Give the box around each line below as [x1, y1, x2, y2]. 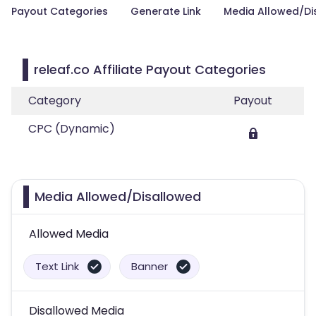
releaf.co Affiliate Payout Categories [34, 61, 266, 78]
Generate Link [130, 4, 201, 18]
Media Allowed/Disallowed [35, 188, 201, 205]
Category [28, 92, 81, 109]
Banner [131, 259, 168, 274]
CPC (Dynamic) [28, 121, 115, 137]
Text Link [35, 259, 79, 274]
